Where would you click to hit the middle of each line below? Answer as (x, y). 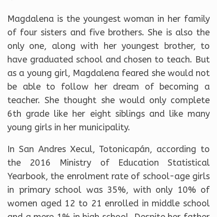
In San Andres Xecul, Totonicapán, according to (108, 149)
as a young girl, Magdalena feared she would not (108, 73)
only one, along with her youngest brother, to (108, 46)
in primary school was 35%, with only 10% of (108, 190)
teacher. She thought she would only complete (108, 100)
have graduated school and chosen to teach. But (108, 59)
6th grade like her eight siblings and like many (108, 114)
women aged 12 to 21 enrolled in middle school (108, 203)
